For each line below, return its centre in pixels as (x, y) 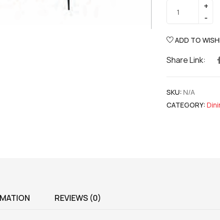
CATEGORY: (186, 105)
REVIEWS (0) (78, 198)
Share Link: (186, 60)
